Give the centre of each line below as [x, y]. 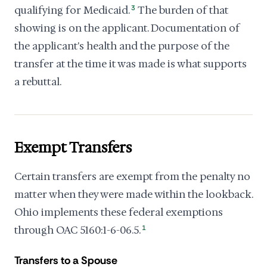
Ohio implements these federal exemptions [119, 212]
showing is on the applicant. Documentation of [127, 28]
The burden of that [182, 10]
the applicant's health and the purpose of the [122, 46]
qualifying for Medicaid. [72, 10]
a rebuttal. [38, 82]
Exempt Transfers [73, 148]
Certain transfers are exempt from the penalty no [132, 176]
